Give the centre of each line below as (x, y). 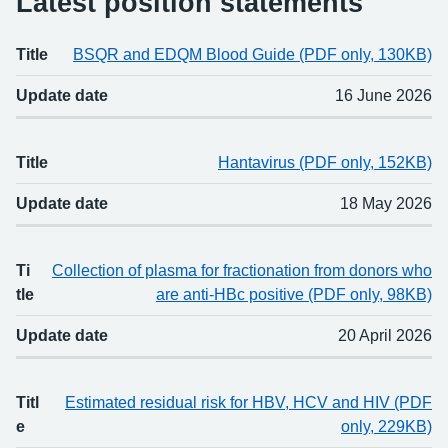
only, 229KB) (386, 427)
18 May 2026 (386, 204)
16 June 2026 (383, 96)
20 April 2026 (385, 336)
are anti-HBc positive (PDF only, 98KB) (294, 295)
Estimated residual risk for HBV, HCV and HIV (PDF (248, 403)
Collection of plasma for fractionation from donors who (242, 271)
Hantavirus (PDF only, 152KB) (325, 163)
